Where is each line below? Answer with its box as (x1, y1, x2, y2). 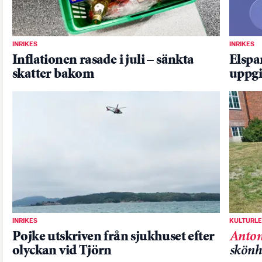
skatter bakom (12, 67, 94, 81)
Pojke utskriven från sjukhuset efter (12, 230, 215, 244)
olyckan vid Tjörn (12, 244, 112, 258)
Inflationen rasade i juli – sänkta (12, 53, 194, 67)
